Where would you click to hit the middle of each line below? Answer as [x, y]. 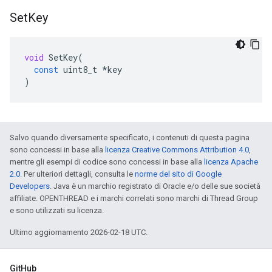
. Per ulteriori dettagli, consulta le [77, 174]
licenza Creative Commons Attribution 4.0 [177, 150]
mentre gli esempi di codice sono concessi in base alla [107, 162]
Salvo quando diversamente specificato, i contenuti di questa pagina [130, 138]
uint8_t [80, 70]
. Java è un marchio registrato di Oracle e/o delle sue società [155, 186]
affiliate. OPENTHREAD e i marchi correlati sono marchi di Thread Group [134, 198]
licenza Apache [231, 162]
